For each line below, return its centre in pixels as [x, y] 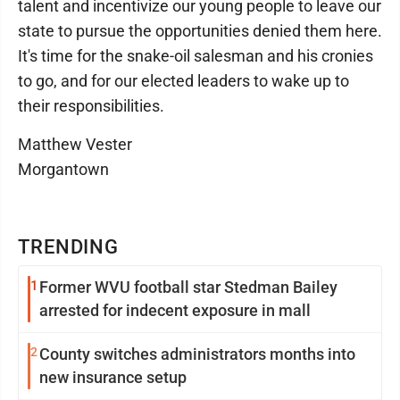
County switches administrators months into [197, 354]
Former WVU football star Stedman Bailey [188, 287]
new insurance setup [113, 378]
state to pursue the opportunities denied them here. [200, 31]
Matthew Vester [75, 145]
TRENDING [69, 247]
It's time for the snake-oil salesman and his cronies [196, 56]
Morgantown [63, 170]
